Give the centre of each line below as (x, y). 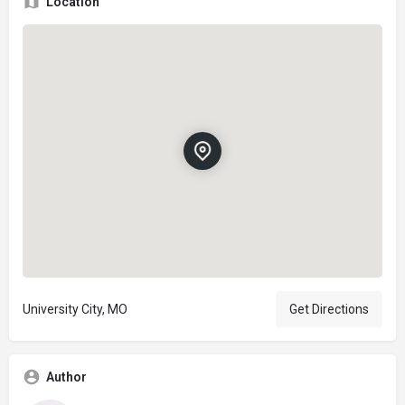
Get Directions (329, 309)
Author (66, 377)
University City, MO (75, 309)
